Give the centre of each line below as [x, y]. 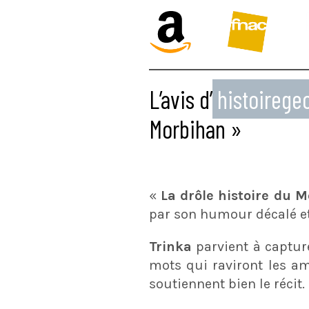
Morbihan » [196, 129]
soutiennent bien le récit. [227, 284]
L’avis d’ [181, 99]
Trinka [173, 247]
